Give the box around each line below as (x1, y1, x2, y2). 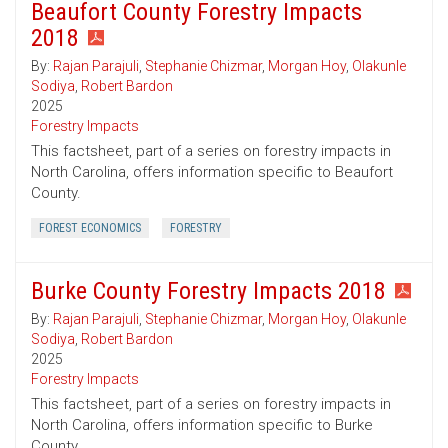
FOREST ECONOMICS (39, 221, 141, 236)
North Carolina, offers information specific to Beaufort (31, 163, 393, 182)
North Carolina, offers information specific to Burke (31, 416, 373, 435)
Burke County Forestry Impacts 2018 (31, 277, 386, 306)
